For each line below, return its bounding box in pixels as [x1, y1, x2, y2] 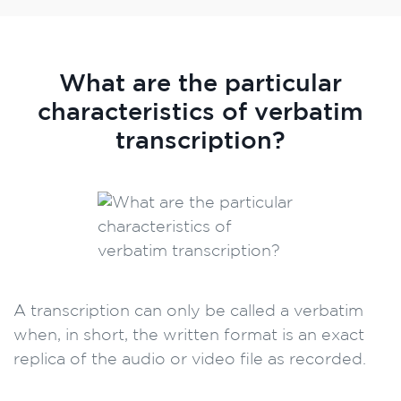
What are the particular [59, 73, 342, 95]
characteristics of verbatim [38, 102, 363, 124]
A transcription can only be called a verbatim [13, 304, 363, 319]
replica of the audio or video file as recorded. [13, 353, 366, 367]
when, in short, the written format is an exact [13, 328, 364, 343]
